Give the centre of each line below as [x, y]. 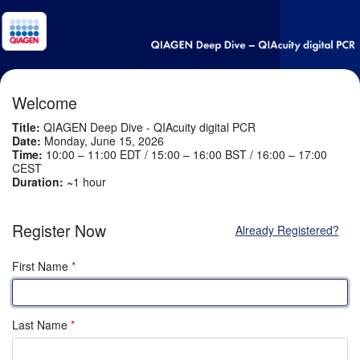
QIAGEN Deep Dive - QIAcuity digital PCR [148, 127]
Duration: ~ [43, 181]
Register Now [59, 231]
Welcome [45, 102]
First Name [42, 266]
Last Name [41, 324]
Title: [26, 127]
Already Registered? [287, 230]
